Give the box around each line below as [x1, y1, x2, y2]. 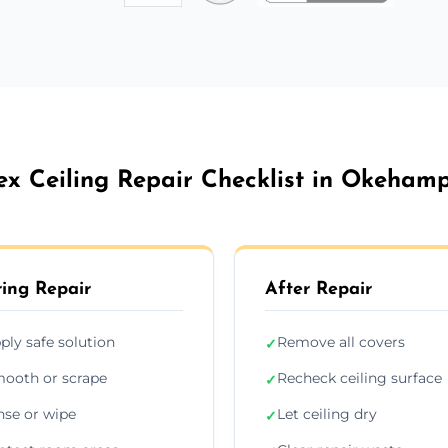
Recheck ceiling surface [277, 368, 442, 387]
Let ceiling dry [277, 404, 377, 423]
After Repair [265, 279, 372, 299]
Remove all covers [277, 332, 405, 351]
